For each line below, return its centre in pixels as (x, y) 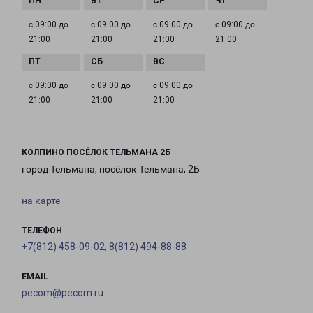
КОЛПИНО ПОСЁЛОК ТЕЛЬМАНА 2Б (96, 153)
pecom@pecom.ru (63, 293)
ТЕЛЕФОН (42, 231)
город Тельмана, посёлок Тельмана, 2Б (111, 169)
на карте (41, 201)
